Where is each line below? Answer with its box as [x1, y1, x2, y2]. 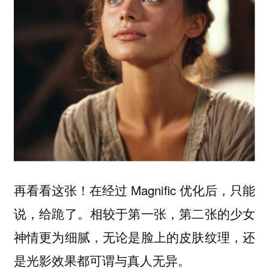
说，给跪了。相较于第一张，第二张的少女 [13, 204, 256, 222]
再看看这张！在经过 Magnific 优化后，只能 [13, 180, 256, 199]
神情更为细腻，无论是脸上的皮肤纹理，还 [13, 227, 256, 246]
